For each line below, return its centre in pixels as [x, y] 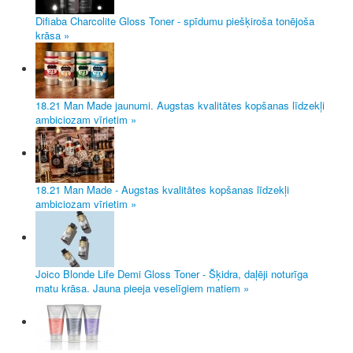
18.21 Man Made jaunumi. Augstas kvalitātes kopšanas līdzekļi [180, 105]
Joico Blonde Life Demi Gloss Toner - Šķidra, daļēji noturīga [172, 273]
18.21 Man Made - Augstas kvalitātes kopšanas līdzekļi [162, 189]
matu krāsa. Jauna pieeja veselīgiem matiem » [142, 288]
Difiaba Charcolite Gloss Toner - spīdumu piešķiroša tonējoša [175, 20]
